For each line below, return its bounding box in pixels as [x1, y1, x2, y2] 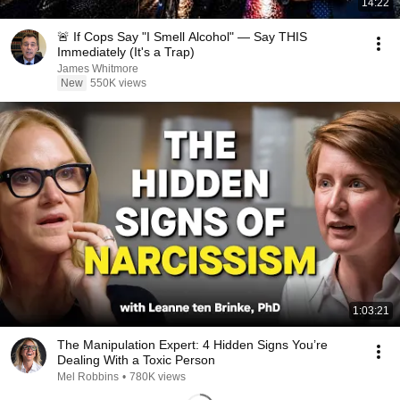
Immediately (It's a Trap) [57, 45, 195, 59]
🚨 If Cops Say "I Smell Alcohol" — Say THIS [57, 29, 307, 44]
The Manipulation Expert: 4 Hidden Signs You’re [57, 337, 328, 352]
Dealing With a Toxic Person [57, 353, 215, 367]
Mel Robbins [57, 371, 119, 383]
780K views [129, 371, 186, 383]
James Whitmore [57, 62, 138, 75]
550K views [90, 77, 146, 89]
